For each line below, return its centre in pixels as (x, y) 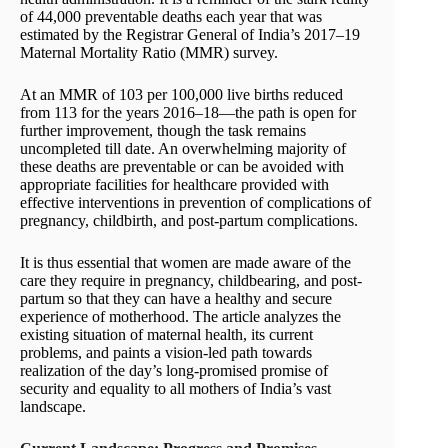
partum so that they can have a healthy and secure (176, 298)
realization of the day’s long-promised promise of (174, 370)
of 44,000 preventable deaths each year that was (171, 16)
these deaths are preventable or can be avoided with (182, 166)
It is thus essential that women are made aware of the (185, 262)
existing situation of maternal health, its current (166, 334)
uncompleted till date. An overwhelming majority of (183, 148)
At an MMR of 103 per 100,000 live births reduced (181, 94)
